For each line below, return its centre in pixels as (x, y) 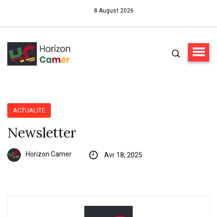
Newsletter (42, 132)
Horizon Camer (49, 154)
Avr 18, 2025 (123, 155)
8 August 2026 (114, 11)
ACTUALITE (29, 110)
